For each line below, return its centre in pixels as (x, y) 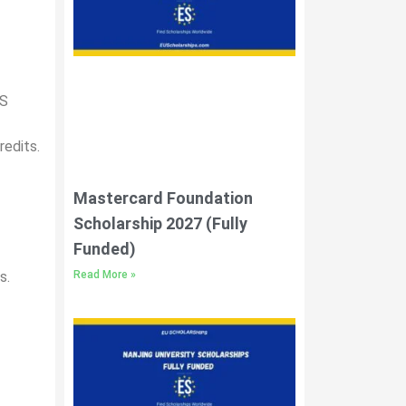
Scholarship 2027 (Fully (160, 223)
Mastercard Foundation (163, 198)
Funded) (105, 248)
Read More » (105, 274)
